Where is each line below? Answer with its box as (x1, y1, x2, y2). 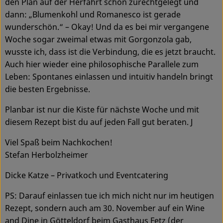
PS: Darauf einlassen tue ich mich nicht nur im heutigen (5, 190, 214, 202)
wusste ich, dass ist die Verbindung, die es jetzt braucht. (5, 46, 216, 58)
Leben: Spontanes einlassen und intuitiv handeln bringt (5, 71, 213, 83)
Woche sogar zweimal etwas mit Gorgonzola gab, (5, 34, 192, 45)
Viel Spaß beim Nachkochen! (5, 137, 112, 148)
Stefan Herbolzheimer (5, 149, 88, 161)
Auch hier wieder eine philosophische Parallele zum (5, 59, 199, 70)
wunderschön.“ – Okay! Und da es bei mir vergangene (5, 21, 209, 33)
